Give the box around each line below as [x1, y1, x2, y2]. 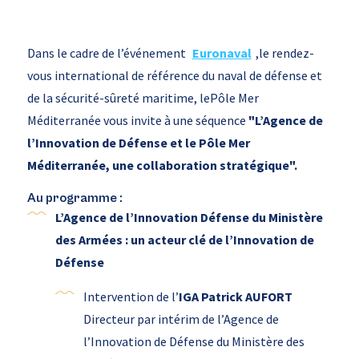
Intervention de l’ [83, 288, 179, 305]
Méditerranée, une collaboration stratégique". [26, 157, 297, 174]
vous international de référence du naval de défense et [26, 67, 322, 84]
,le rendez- [255, 45, 314, 62]
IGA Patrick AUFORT [178, 288, 292, 305]
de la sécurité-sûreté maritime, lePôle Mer [26, 90, 259, 107]
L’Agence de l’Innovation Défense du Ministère [54, 209, 323, 226]
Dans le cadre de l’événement [26, 45, 188, 62]
